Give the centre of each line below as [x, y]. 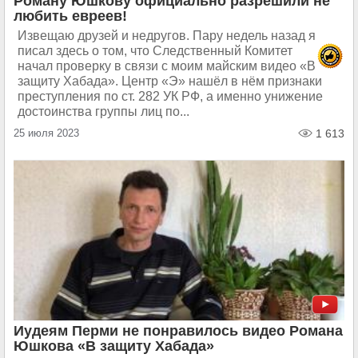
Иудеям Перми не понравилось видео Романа [178, 331]
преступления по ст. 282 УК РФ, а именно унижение [170, 96]
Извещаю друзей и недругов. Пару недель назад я [167, 36]
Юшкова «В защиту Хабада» [114, 346]
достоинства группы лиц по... [103, 111]
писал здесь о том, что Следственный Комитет [155, 51]
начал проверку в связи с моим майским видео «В [167, 66]
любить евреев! [70, 16]
